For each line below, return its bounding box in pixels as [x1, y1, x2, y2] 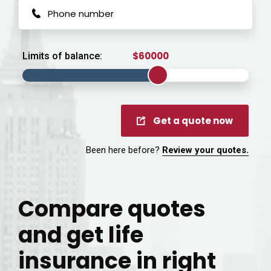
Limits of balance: [22, 50, 102, 62]
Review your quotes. [162, 145, 249, 155]
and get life [18, 220, 143, 250]
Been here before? [86, 145, 162, 155]
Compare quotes [18, 194, 206, 224]
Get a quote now [153, 114, 233, 127]
